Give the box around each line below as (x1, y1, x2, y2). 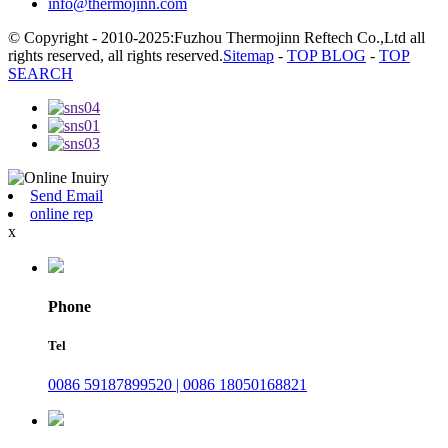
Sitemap (223, 46, 274, 64)
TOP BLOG (287, 46, 366, 64)
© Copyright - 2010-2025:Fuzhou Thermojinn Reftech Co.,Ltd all (8, 28, 425, 46)
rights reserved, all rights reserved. (8, 46, 223, 64)
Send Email (30, 186, 103, 204)
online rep (30, 204, 93, 222)
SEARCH (8, 64, 73, 82)
